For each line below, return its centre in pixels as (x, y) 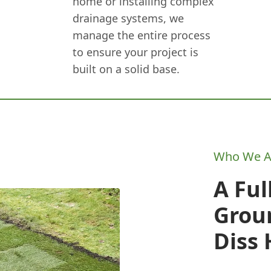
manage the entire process (142, 35)
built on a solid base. (126, 69)
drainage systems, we (129, 18)
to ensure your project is (136, 52)
